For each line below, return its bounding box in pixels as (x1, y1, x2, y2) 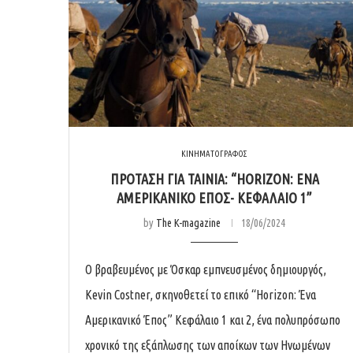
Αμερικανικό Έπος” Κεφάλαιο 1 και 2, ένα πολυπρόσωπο (85, 312, 340, 327)
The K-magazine (156, 216, 221, 229)
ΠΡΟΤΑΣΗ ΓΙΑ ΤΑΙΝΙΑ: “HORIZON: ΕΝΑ (110, 170, 319, 187)
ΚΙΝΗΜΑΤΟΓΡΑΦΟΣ (181, 148, 247, 158)
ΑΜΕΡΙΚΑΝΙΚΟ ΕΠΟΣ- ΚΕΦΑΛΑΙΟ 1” (117, 189, 312, 206)
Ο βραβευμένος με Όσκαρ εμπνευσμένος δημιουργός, (85, 262, 326, 277)
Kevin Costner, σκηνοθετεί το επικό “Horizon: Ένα (85, 287, 316, 302)
